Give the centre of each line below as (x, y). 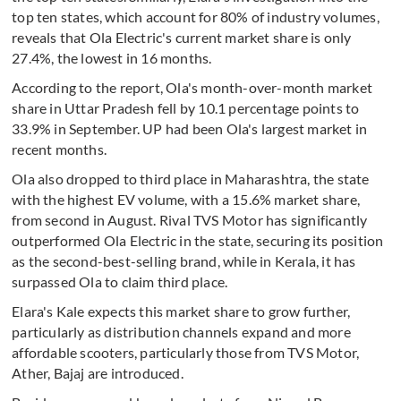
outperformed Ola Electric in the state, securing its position (198, 241)
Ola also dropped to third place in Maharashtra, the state (191, 179)
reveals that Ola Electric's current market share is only (182, 38)
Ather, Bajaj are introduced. (98, 373)
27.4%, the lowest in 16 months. (112, 58)
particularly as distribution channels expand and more (181, 332)
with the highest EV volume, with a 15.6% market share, (186, 200)
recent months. (60, 149)
